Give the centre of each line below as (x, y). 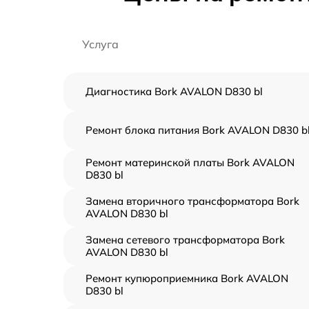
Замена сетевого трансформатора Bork (185, 239)
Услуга (100, 44)
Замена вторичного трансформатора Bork (192, 201)
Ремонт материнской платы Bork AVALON (190, 162)
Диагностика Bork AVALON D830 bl (174, 91)
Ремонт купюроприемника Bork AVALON (187, 278)
